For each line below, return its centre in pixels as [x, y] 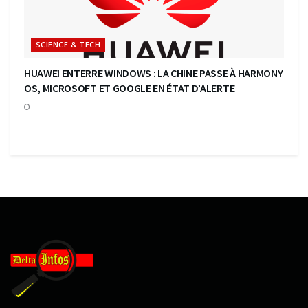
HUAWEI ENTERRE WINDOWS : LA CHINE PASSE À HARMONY [154, 73]
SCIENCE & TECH [68, 44]
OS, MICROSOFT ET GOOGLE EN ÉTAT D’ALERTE [130, 88]
